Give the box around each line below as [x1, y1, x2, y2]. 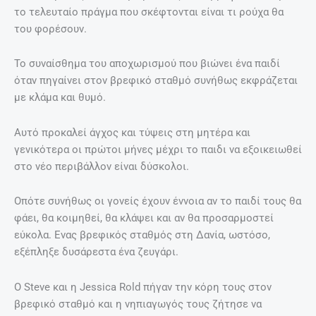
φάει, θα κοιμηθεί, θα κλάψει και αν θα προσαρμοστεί [14, 212, 274, 225]
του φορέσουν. [14, 22, 90, 35]
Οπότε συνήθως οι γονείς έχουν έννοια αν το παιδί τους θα [14, 195, 301, 208]
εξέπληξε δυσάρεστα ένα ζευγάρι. [14, 245, 181, 259]
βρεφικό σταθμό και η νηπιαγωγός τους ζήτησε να [14, 297, 262, 310]
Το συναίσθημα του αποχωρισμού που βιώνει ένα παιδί [14, 57, 280, 71]
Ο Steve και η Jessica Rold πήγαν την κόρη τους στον [14, 280, 272, 293]
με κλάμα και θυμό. [14, 91, 109, 104]
